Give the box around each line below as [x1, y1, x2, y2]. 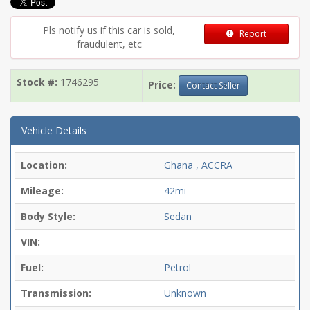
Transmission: [21, 286, 91, 300]
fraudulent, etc [76, 37, 142, 51]
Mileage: [21, 184, 64, 197]
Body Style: [21, 210, 75, 223]
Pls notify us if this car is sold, [43, 24, 176, 37]
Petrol [164, 261, 191, 274]
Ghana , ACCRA [164, 158, 232, 172]
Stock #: [17, 75, 57, 89]
